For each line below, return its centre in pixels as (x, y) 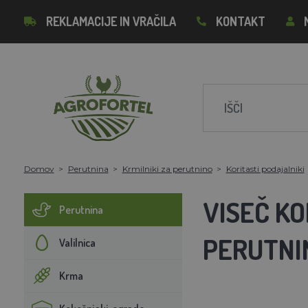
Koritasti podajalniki (265, 168)
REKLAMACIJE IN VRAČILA (111, 21)
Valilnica (77, 242)
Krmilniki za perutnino (167, 168)
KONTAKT (240, 21)
